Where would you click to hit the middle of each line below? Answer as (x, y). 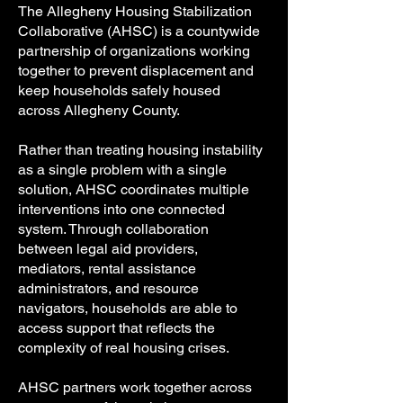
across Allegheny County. (99, 110)
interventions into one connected (121, 209)
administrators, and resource (108, 288)
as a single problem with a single (122, 170)
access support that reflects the (116, 328)
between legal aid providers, (108, 249)
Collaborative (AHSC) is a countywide (139, 31)
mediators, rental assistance (107, 269)
